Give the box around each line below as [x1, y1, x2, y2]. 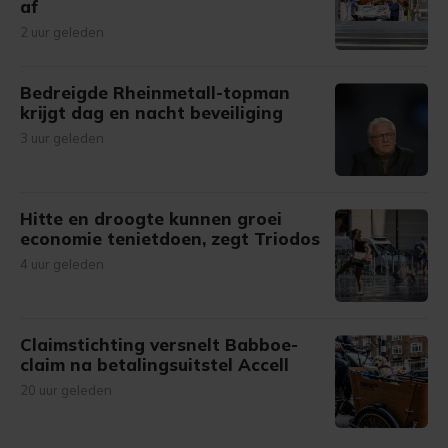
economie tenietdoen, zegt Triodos [20, 228, 320, 249]
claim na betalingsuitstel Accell [20, 354, 289, 375]
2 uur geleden [20, 24, 104, 40]
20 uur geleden [20, 382, 112, 398]
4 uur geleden [20, 256, 104, 272]
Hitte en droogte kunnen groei [20, 208, 282, 229]
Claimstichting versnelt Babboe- [20, 334, 298, 355]
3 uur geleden [20, 130, 104, 146]
